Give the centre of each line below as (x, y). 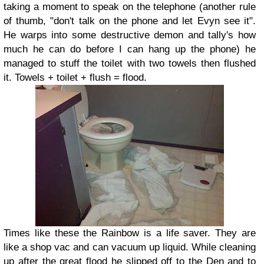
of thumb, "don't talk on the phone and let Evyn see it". (130, 21)
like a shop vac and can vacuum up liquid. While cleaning (130, 247)
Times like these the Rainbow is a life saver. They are (130, 233)
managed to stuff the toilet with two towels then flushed (130, 63)
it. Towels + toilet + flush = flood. (75, 77)
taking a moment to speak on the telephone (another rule (130, 7)
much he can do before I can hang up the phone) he (130, 49)
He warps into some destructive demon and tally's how (130, 35)
